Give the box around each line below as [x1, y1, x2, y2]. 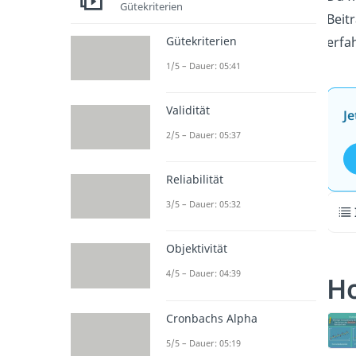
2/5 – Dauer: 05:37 [165, 128, 241, 141]
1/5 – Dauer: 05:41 [165, 59, 241, 72]
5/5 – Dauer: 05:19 [165, 336, 241, 349]
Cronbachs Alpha [165, 310, 257, 326]
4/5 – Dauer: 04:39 [165, 267, 241, 280]
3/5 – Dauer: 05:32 [165, 198, 241, 211]
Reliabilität [165, 172, 223, 188]
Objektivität [165, 241, 227, 257]
